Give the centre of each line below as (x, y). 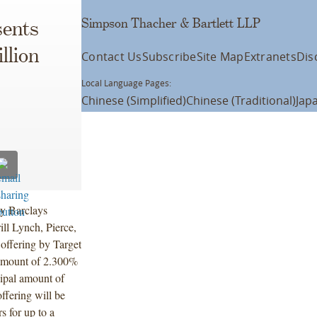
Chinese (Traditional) (241, 100)
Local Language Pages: (127, 83)
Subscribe (169, 57)
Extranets (270, 57)
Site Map (220, 57)
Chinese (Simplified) (134, 100)
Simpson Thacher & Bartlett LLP (171, 23)
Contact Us (112, 57)
